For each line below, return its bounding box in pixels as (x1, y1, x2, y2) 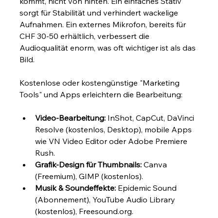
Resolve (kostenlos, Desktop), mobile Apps (35, 124, 194, 134)
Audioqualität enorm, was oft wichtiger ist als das (19, 42, 198, 53)
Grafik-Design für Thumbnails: (35, 159, 142, 169)
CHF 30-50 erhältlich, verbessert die (19, 31, 152, 41)
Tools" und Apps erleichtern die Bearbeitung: (19, 89, 183, 99)
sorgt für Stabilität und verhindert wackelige (19, 7, 181, 18)
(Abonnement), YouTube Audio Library (35, 194, 178, 204)
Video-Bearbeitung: (35, 112, 106, 123)
